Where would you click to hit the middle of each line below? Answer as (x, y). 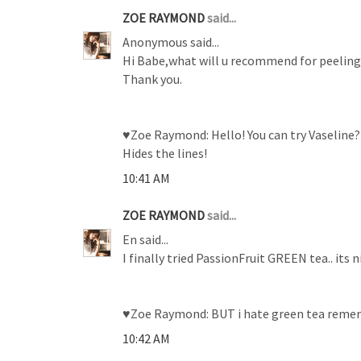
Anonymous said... (171, 41)
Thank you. (152, 79)
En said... (145, 239)
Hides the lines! (165, 153)
